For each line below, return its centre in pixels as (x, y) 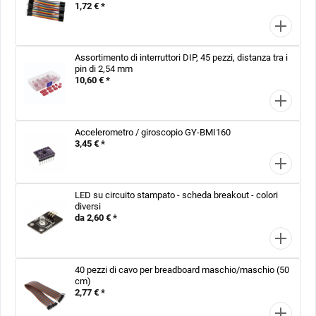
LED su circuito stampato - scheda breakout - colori (176, 195)
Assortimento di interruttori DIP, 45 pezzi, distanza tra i (181, 58)
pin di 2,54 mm (104, 69)
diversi (88, 207)
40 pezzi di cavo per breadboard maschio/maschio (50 (182, 269)
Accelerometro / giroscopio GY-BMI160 (153, 132)
